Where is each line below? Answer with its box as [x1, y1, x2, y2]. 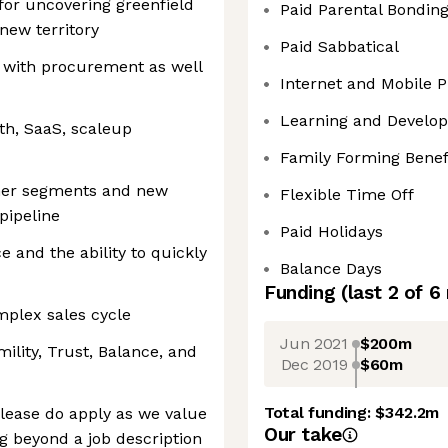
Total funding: [264, 403, 376, 422]
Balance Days [280, 259, 382, 278]
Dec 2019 [280, 354, 348, 374]
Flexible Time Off [280, 185, 414, 204]
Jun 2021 [280, 333, 348, 353]
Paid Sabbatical [280, 37, 399, 56]
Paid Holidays [280, 222, 383, 241]
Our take [264, 423, 342, 446]
